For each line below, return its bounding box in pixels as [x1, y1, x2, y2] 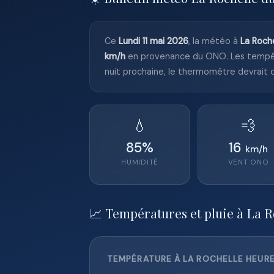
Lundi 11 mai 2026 [119, 35, 188, 46]
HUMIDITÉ [121, 158, 158, 167]
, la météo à [188, 35, 240, 46]
